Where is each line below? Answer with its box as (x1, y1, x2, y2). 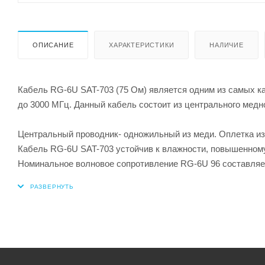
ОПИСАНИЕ (33, 41, 74, 49)
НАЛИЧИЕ (209, 41, 244, 49)
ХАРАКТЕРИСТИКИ (109, 41, 174, 49)
